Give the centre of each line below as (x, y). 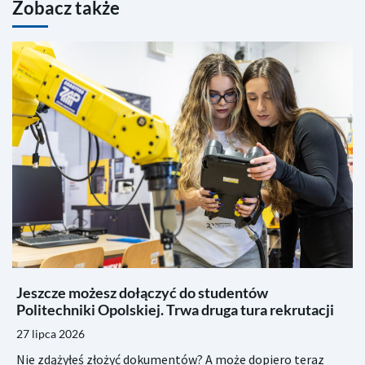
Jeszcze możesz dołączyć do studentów (142, 293)
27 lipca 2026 (51, 334)
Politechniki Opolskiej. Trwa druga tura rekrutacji (175, 310)
